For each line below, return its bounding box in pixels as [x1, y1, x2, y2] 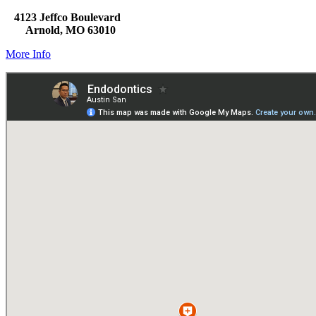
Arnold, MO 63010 [6, 24, 116, 37]
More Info [6, 48, 51, 61]
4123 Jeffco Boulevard [14, 11, 121, 24]
